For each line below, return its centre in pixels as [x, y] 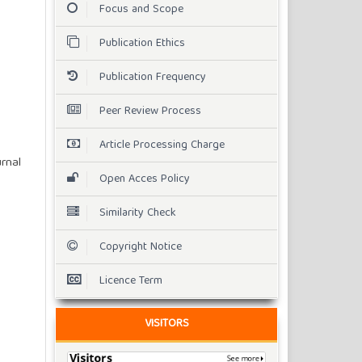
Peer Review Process [150, 111]
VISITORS [166, 324]
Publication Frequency [153, 77]
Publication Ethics [142, 43]
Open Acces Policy [145, 179]
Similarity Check [138, 213]
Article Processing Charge [162, 145]
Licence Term [131, 281]
